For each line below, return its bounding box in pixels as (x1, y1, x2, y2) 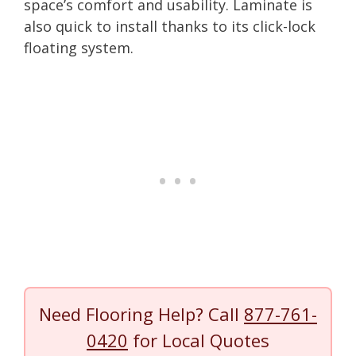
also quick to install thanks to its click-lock (24, 16, 315, 36)
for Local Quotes (128, 327, 269, 352)
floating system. (24, 37, 133, 57)
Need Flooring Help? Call (39, 301, 244, 326)
